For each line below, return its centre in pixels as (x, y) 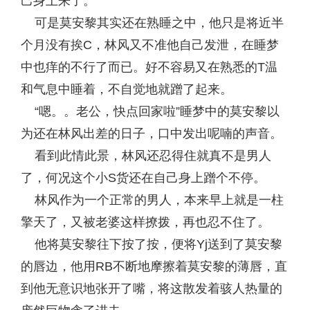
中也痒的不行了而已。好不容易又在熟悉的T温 (149, 67)
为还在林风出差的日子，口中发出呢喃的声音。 (152, 134)
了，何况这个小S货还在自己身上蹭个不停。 (143, 178)
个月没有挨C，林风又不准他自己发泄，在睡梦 (150, 45)
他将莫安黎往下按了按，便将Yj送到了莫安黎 (152, 244)
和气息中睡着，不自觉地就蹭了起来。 (127, 89)
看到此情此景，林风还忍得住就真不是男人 (146, 156)
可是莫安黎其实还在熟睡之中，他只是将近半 (152, 23)
